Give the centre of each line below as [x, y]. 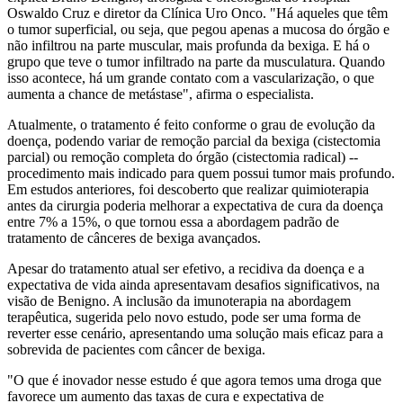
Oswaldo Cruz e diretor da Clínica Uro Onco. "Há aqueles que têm [197, 13]
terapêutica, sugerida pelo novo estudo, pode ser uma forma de [184, 317]
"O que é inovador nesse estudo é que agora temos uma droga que [194, 380]
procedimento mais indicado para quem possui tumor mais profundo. [201, 173]
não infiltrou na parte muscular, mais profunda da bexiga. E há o [188, 45]
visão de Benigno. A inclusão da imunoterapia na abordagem [179, 300]
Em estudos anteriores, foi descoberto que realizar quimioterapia [188, 189]
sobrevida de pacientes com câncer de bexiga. [136, 349]
